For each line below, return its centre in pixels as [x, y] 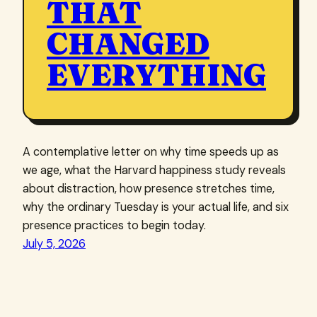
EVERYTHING [156, 75]
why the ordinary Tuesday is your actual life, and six [156, 207]
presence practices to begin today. [114, 226]
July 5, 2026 [54, 244]
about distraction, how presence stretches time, [149, 189]
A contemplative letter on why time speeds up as [151, 152]
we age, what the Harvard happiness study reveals [154, 171]
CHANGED [128, 44]
